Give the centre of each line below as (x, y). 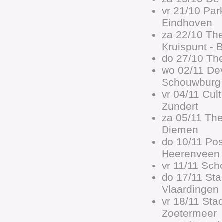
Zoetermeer (189, 213)
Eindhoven (187, 23)
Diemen (180, 130)
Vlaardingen (190, 189)
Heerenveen (191, 153)
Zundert (180, 106)
